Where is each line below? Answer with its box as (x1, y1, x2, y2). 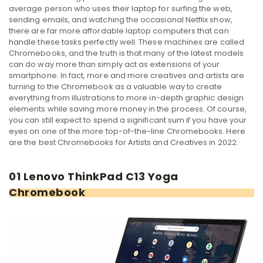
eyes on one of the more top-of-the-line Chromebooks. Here (9, 125, 245, 137)
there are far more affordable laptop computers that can (9, 25, 229, 36)
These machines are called (139, 36, 244, 48)
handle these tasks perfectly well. (9, 36, 137, 48)
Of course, (207, 103, 247, 114)
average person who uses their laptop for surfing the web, (9, 2, 232, 14)
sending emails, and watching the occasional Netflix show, (9, 14, 232, 25)
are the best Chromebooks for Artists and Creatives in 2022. (9, 136, 238, 148)
